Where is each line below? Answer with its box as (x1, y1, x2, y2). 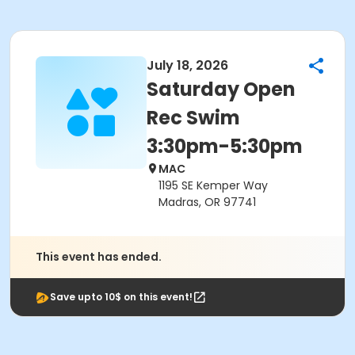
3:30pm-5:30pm (147, 133, 303, 159)
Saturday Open (147, 76, 296, 102)
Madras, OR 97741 (158, 194, 256, 210)
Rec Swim (147, 105, 240, 131)
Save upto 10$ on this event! (50, 290, 193, 303)
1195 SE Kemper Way (158, 177, 268, 193)
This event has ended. (36, 249, 162, 265)
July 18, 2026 (147, 56, 228, 74)
